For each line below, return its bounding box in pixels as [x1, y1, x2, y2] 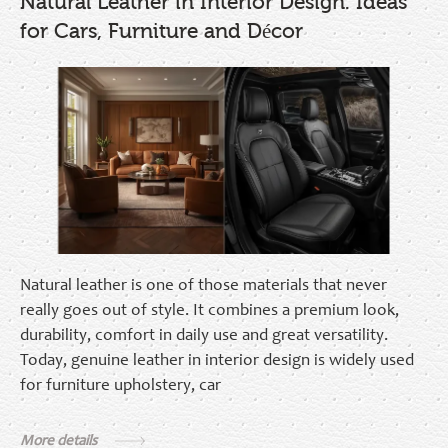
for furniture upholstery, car [20, 377, 221, 395]
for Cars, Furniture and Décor [20, 19, 303, 44]
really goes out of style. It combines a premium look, [20, 302, 399, 320]
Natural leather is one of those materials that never [20, 277, 387, 295]
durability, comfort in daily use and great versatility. [20, 327, 388, 345]
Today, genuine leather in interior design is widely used [20, 352, 414, 370]
